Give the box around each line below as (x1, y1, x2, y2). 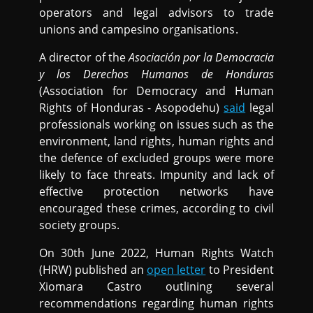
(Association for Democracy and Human (39, 83, 274, 99)
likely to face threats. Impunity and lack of (39, 167, 274, 182)
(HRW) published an (39, 262, 147, 277)
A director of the (39, 50, 129, 65)
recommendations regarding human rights (39, 296, 274, 311)
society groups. (39, 217, 120, 233)
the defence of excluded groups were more (39, 150, 274, 166)
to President (205, 262, 274, 277)
